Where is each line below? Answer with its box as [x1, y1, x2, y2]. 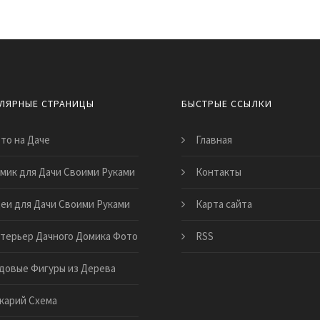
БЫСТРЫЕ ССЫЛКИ [181, 96, 272, 110]
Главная [196, 132, 232, 146]
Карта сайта [196, 196, 252, 211]
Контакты [196, 164, 241, 179]
